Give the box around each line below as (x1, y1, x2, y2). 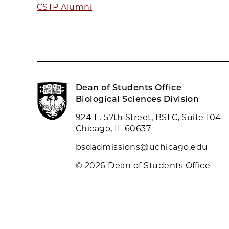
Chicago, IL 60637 (76, 124, 151, 133)
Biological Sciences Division (76, 94, 199, 104)
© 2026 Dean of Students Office (76, 161, 211, 170)
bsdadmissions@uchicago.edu (76, 142, 208, 152)
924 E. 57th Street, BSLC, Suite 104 (76, 112, 221, 122)
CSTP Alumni (37, 2, 93, 12)
